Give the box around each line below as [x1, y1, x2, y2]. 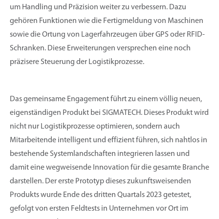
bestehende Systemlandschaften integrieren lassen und [10, 150, 190, 158]
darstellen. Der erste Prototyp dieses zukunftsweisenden [10, 177, 191, 185]
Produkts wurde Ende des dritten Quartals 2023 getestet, [10, 191, 191, 199]
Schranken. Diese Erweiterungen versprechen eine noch [10, 44, 191, 52]
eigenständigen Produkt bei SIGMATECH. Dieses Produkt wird [10, 109, 209, 117]
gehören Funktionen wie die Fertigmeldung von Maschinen [10, 17, 203, 25]
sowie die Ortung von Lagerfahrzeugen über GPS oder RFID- [10, 31, 205, 39]
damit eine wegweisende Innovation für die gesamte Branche [10, 164, 209, 172]
